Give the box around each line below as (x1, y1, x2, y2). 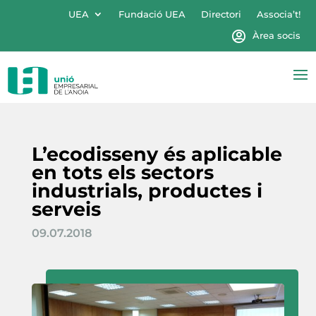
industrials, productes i (31, 178, 262, 202)
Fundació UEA (118, 8, 186, 20)
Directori (200, 8, 241, 20)
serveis (31, 197, 101, 221)
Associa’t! (256, 8, 300, 20)
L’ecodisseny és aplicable (31, 142, 282, 166)
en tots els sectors (31, 160, 214, 184)
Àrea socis (252, 30, 300, 41)
